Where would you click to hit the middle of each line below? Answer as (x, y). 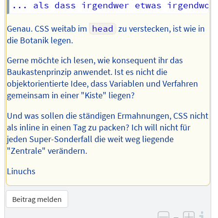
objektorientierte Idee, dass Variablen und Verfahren (103, 84)
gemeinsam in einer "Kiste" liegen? (71, 96)
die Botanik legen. (40, 40)
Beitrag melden (37, 199)
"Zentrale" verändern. (47, 151)
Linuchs (21, 171)
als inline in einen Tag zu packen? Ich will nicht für (99, 127)
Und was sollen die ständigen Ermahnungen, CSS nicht (108, 116)
